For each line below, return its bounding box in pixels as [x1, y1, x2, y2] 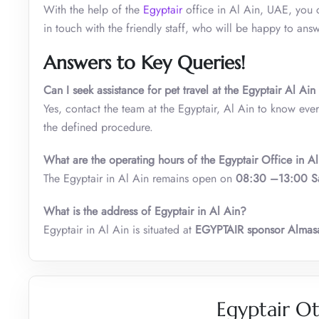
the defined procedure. [43, 118, 153, 135]
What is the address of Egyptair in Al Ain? [43, 202, 246, 219]
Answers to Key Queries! [43, 51, 245, 74]
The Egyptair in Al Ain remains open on [43, 169, 236, 187]
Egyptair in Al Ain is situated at [43, 221, 195, 238]
